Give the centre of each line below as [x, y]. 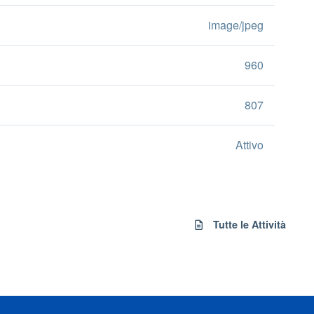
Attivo [250, 144]
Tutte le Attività [250, 225]
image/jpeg [236, 25]
